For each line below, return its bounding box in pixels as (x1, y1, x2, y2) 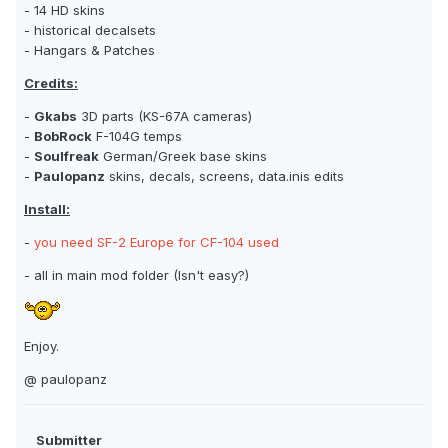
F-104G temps (92, 128, 182, 145)
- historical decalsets (24, 22, 156, 39)
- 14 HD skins (24, 2, 105, 19)
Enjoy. (24, 338, 59, 355)
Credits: (24, 75, 78, 92)
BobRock (34, 128, 92, 145)
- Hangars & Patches (24, 42, 155, 59)
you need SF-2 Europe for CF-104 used (34, 234, 279, 251)
